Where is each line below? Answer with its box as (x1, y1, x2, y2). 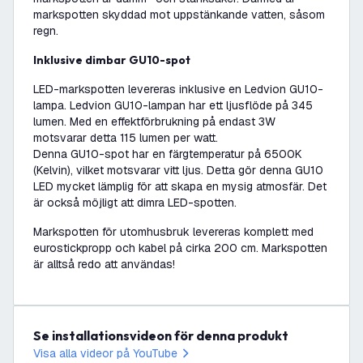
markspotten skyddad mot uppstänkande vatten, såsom (33, 7, 325, 22)
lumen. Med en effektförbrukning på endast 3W (33, 114, 275, 129)
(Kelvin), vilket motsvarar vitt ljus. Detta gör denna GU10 (33, 163, 323, 177)
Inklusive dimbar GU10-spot (36, 53, 190, 67)
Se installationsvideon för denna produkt (41, 327, 288, 344)
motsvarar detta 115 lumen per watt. (33, 130, 218, 145)
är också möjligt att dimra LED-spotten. (33, 195, 237, 210)
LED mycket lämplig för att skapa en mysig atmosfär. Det (33, 179, 327, 194)
